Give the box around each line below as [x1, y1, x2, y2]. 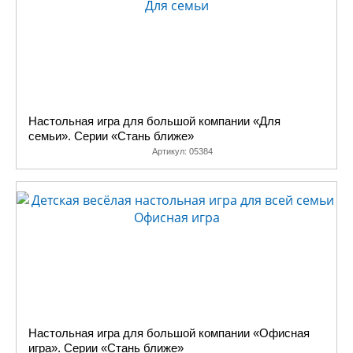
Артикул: [152, 147, 189, 156]
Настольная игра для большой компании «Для [28, 114, 281, 128]
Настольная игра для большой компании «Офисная [28, 326, 310, 340]
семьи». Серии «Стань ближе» [28, 129, 194, 143]
